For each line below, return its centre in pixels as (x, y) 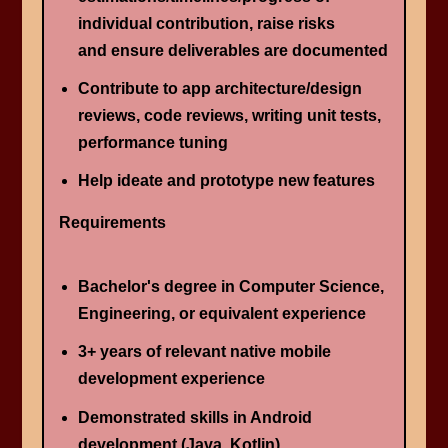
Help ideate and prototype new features (226, 181)
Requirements (113, 223)
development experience (171, 379)
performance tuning (152, 143)
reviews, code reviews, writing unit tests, (229, 116)
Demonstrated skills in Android (194, 417)
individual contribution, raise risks (206, 24)
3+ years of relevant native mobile (204, 352)
